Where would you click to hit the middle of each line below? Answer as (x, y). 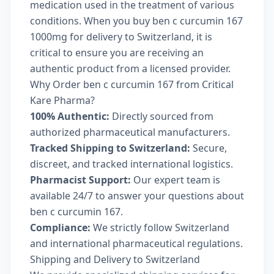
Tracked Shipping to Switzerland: (110, 148)
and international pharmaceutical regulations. (136, 243)
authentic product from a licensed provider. (130, 68)
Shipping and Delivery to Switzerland (115, 259)
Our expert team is (176, 180)
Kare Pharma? (62, 100)
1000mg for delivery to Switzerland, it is (121, 37)
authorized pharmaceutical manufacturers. (130, 132)
